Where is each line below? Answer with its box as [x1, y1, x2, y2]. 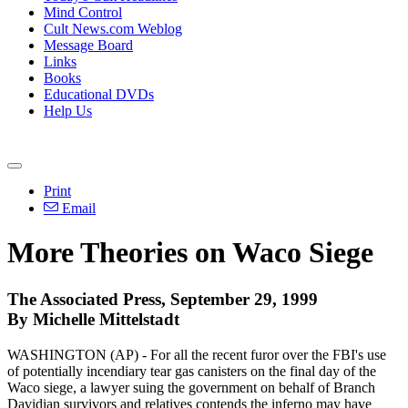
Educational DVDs [44, 87, 154, 102]
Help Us [44, 103, 92, 118]
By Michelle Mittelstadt [7, 309, 179, 329]
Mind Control [44, 5, 122, 20]
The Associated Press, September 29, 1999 [7, 289, 318, 309]
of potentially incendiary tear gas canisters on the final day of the [7, 362, 376, 379]
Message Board [44, 37, 133, 53]
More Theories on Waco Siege [7, 236, 373, 270]
